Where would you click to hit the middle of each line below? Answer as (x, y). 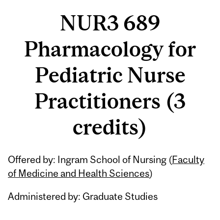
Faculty (188, 160)
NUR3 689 (110, 23)
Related (36, 155)
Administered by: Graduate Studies (83, 196)
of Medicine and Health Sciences (79, 173)
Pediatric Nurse (110, 75)
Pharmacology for (110, 49)
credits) (110, 127)
